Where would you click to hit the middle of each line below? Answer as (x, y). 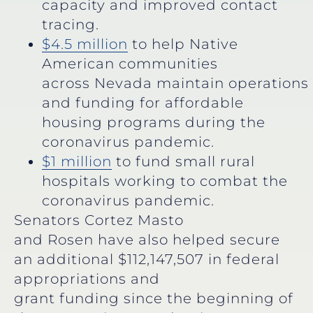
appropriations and (87, 278)
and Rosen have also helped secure (147, 239)
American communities (130, 63)
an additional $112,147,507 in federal (147, 259)
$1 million (77, 161)
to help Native (183, 44)
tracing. (75, 24)
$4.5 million (85, 44)
